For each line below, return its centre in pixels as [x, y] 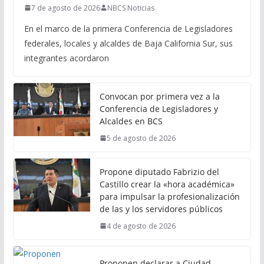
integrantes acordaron [66, 58]
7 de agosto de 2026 [65, 8]
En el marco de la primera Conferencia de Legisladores [128, 28]
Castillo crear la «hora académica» [167, 184]
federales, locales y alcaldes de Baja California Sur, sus [128, 43]
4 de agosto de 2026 [141, 226]
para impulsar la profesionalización [169, 196]
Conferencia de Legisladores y [159, 108]
